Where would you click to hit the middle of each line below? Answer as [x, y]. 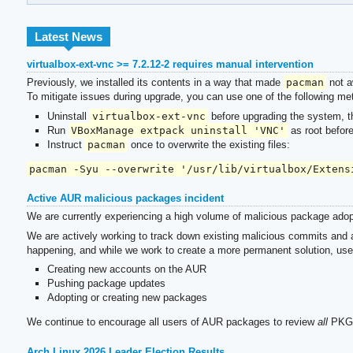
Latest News [68, 36]
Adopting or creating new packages [127, 298]
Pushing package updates [106, 284]
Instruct [66, 144]
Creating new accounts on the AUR [126, 269]
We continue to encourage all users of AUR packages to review [172, 322]
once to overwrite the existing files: [209, 144]
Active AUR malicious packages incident [125, 199]
